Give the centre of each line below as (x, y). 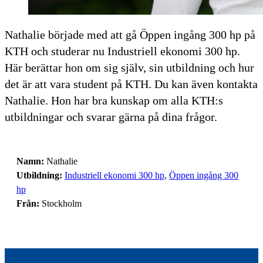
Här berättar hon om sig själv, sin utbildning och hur (129, 67)
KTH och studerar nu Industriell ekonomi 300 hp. (122, 51)
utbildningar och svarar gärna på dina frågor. (111, 117)
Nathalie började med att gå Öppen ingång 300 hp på (130, 34)
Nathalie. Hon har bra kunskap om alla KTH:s (114, 100)
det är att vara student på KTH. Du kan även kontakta (131, 84)
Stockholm (60, 203)
